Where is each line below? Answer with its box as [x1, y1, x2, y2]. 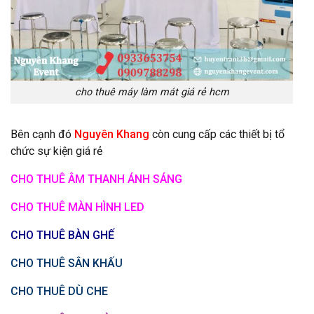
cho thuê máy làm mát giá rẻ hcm [74, 86, 229, 99]
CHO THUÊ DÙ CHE [11, 284, 108, 298]
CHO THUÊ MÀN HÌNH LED [11, 200, 144, 214]
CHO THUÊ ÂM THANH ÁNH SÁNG [11, 172, 182, 186]
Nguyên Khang [74, 127, 149, 141]
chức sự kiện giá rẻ [11, 144, 102, 158]
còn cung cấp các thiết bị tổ [152, 127, 285, 141]
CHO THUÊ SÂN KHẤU [11, 256, 123, 270]
